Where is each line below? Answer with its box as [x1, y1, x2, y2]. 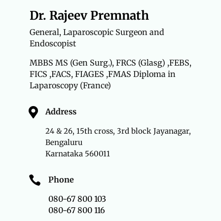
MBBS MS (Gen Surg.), [29, 58, 114, 68]
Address [45, 107, 76, 117]
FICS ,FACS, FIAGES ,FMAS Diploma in [29, 69, 176, 79]
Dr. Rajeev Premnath [29, 8, 149, 24]
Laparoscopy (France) [29, 80, 111, 91]
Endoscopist [29, 38, 76, 49]
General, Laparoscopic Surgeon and [29, 27, 164, 37]
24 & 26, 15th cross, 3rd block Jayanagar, [45, 126, 191, 136]
